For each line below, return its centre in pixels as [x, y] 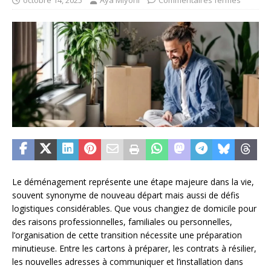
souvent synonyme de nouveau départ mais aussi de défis [126, 195]
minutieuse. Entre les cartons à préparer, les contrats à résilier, [134, 248]
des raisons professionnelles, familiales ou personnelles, [122, 221]
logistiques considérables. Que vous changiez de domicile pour [134, 208]
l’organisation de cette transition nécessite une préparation [127, 235]
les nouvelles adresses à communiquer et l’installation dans [128, 261]
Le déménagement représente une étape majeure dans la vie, [133, 181]
